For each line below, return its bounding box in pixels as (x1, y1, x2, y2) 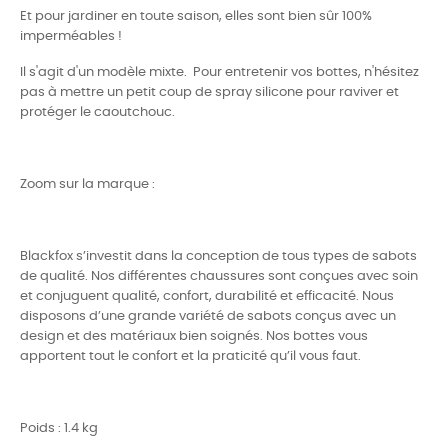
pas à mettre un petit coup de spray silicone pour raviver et (20, 85, 399, 99)
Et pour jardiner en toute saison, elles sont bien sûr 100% (20, 9, 372, 23)
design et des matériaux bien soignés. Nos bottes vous (20, 329, 368, 343)
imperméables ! (20, 29, 122, 43)
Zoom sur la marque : (20, 177, 155, 191)
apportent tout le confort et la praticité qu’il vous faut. (20, 349, 361, 363)
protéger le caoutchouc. (20, 105, 178, 119)
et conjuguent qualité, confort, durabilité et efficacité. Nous (20, 289, 394, 303)
